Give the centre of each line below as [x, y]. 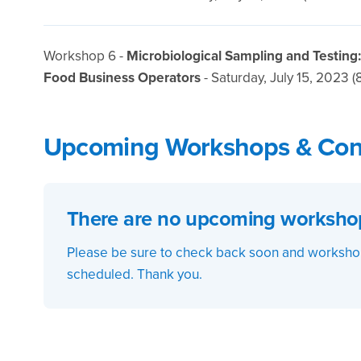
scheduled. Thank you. [134, 274]
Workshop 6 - [85, 56]
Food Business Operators [122, 77]
